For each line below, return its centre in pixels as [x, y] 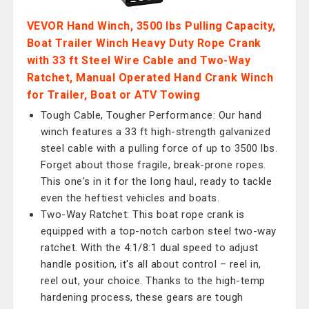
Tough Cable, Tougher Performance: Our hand [151, 115]
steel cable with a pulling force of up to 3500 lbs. [159, 148]
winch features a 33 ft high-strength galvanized [156, 132]
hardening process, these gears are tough [142, 297]
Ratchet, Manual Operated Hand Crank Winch [150, 78]
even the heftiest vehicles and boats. [130, 198]
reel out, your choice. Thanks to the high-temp [153, 281]
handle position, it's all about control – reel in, [151, 264]
